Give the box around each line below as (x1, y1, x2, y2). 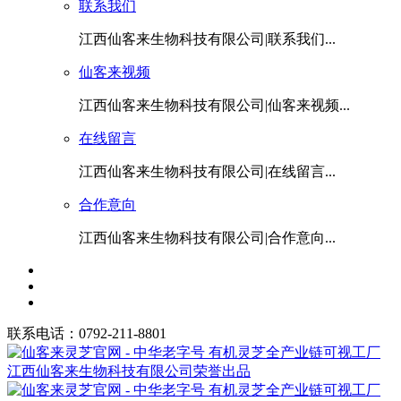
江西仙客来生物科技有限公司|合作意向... (79, 229, 336, 245)
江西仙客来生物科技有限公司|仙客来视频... (79, 97, 350, 113)
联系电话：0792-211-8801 (7, 325, 166, 341)
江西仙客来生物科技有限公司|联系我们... (79, 30, 336, 47)
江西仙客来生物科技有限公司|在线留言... (79, 163, 336, 179)
